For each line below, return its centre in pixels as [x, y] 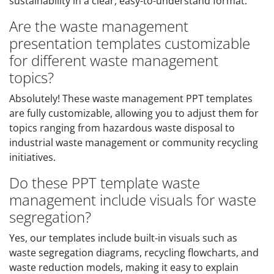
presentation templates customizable [130, 43]
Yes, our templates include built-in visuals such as [123, 238]
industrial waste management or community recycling [134, 143]
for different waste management [114, 60]
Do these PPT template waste [105, 183]
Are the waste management [99, 26]
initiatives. [32, 157]
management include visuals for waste [133, 200]
